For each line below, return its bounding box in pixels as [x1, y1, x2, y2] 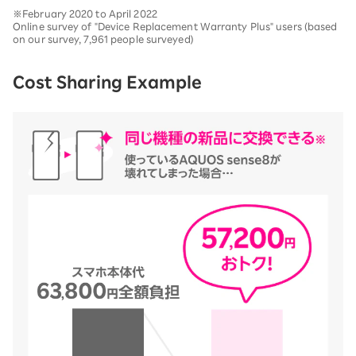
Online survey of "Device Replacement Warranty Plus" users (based [13, 21, 338, 31]
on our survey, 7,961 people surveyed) [13, 33, 194, 44]
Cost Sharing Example [13, 73, 202, 90]
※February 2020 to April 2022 [13, 8, 157, 18]
